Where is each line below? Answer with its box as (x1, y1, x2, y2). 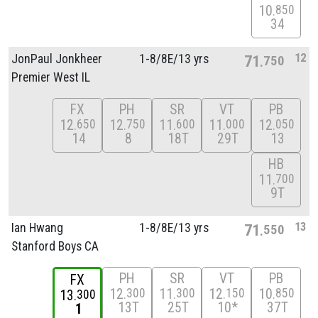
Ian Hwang (11, 220, 63, 235)
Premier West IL (11, 70, 90, 84)
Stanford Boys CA (11, 238, 99, 253)
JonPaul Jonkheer (11, 51, 102, 66)
